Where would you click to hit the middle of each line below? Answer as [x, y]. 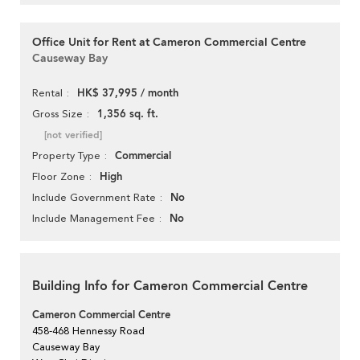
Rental [47, 93]
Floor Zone [59, 177]
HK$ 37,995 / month [128, 94]
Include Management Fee [94, 219]
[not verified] [73, 135]
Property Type [66, 156]
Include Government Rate [94, 198]
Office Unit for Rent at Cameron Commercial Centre [169, 43]
